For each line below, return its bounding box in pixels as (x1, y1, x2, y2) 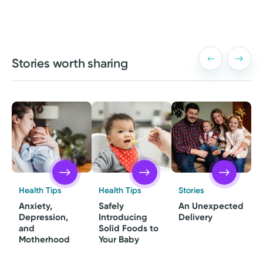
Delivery (178, 212, 213, 223)
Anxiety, (19, 201, 53, 212)
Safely (99, 201, 124, 212)
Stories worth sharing (12, 56, 128, 71)
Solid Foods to (99, 223, 159, 234)
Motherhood (19, 234, 70, 245)
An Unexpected (178, 201, 244, 212)
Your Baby (99, 234, 140, 245)
